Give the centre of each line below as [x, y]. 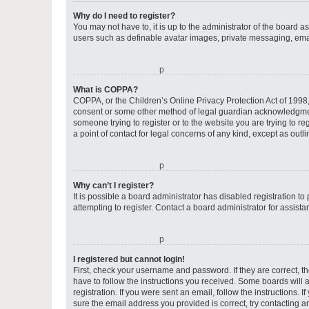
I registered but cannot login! [129, 259]
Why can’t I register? [113, 186]
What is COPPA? [106, 90]
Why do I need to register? [124, 16]
